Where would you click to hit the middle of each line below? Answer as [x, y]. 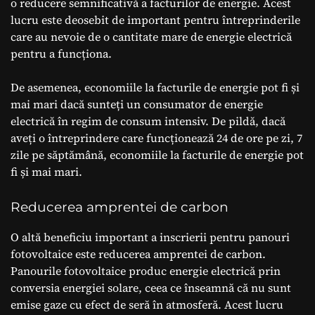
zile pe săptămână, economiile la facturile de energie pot [157, 154]
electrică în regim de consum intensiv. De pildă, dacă [148, 121]
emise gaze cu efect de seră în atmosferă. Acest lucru [147, 304]
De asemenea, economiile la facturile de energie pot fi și [155, 87]
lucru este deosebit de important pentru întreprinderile [155, 19]
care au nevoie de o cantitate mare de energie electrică [151, 36]
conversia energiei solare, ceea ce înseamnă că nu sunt [151, 287]
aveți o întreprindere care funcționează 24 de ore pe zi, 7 [156, 137]
